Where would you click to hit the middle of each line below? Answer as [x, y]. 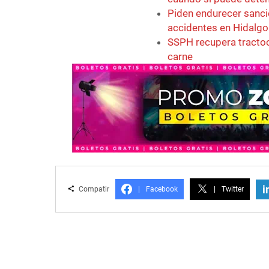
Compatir [93, 189]
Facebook [162, 189]
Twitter [233, 189]
